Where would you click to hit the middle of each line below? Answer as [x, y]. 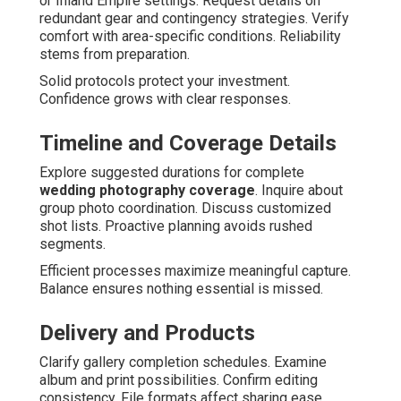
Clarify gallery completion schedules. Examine [183, 363]
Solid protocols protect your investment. [165, 81]
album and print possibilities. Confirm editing [179, 380]
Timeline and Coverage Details [188, 144]
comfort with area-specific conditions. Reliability [190, 37]
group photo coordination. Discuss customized [185, 209]
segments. [73, 244]
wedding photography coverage [147, 191]
